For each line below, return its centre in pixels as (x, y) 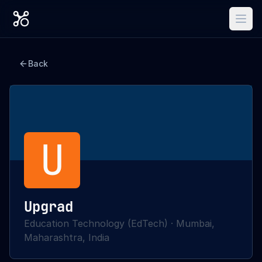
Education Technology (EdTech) (96, 223)
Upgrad (49, 207)
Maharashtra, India (67, 237)
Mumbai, (195, 223)
